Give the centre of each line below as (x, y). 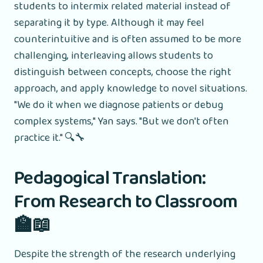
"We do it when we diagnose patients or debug (119, 105)
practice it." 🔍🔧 (50, 138)
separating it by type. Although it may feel (109, 23)
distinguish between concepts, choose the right (123, 72)
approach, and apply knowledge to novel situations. (131, 88)
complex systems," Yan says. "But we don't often (122, 121)
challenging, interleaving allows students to (114, 55)
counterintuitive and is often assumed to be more (128, 39)
